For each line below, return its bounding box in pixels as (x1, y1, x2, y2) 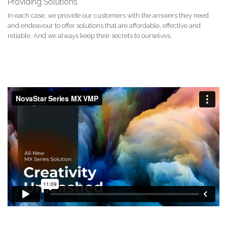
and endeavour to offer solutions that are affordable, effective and (8, 21, 201, 29)
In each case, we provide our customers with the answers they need (8, 11, 209, 19)
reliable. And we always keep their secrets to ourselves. (8, 31, 172, 40)
